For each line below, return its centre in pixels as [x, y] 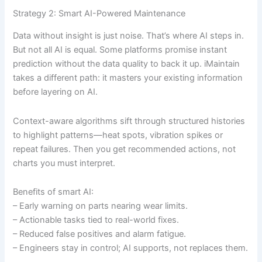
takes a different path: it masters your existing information [128, 78]
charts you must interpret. [64, 163]
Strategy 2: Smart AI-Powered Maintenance [99, 13]
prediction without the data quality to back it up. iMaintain [127, 64]
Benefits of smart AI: [54, 192]
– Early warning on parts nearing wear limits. [101, 206]
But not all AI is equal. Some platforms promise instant [120, 50]
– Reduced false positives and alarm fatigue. [100, 234]
